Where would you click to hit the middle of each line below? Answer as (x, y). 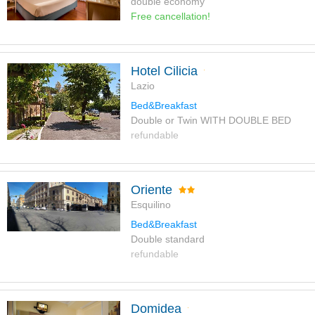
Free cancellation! (170, 17)
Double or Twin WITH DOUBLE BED (211, 121)
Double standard (167, 239)
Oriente (151, 190)
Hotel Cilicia (164, 71)
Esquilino (150, 205)
